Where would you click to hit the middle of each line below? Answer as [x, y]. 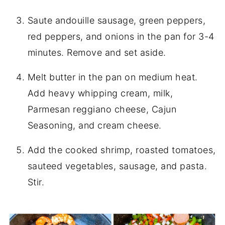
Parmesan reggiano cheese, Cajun [102, 109]
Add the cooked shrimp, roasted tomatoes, [122, 150]
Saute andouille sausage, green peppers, [117, 21]
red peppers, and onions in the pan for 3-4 [121, 37]
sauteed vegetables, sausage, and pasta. [117, 166]
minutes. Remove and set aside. [97, 53]
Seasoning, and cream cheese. [94, 126]
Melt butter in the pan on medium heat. [113, 77]
